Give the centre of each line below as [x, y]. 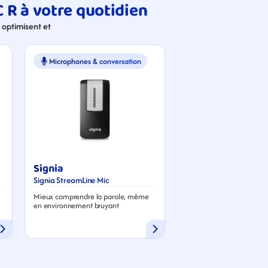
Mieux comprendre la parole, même [91, 196]
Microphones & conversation [95, 61]
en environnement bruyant [76, 205]
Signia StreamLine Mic [71, 180]
